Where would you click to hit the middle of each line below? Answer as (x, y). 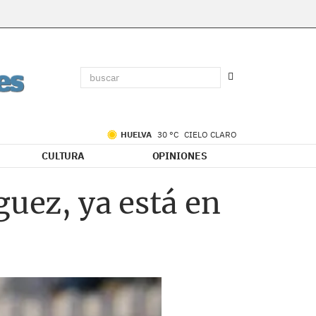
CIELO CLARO (211, 134)
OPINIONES (180, 156)
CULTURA (63, 156)
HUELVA (137, 134)
